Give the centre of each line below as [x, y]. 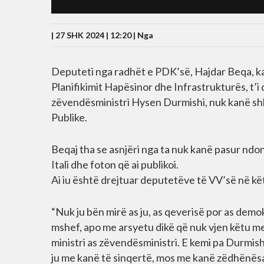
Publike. [69, 117]
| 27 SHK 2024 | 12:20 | [94, 35]
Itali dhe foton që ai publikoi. [115, 164]
